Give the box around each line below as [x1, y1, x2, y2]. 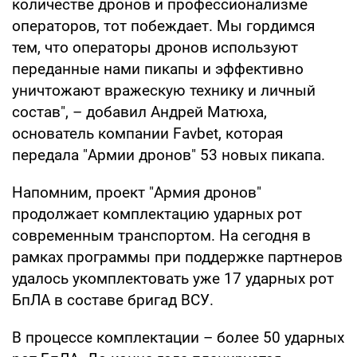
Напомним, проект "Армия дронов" [12, 182, 261, 202]
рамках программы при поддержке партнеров [12, 247, 343, 266]
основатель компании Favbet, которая [12, 124, 283, 143]
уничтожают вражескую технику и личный [12, 80, 316, 100]
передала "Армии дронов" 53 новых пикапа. [12, 145, 325, 164]
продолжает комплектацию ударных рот [12, 204, 302, 223]
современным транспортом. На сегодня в [12, 226, 311, 245]
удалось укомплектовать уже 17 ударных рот [12, 269, 334, 288]
